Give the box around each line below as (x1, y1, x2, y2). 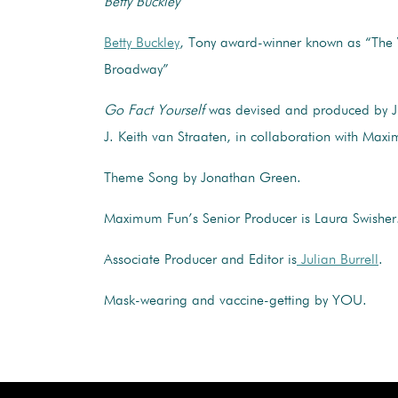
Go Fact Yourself (104, 103, 204, 118)
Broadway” (104, 62, 169, 77)
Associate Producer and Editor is (104, 252, 297, 267)
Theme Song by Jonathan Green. (104, 171, 301, 186)
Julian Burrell (297, 252, 378, 267)
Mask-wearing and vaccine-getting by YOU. (104, 293, 367, 308)
